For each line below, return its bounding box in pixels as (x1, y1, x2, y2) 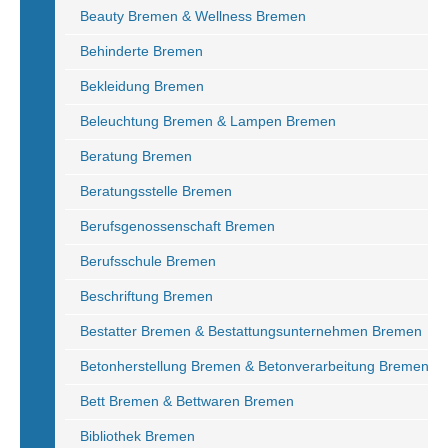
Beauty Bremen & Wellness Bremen (80, 8, 306, 24)
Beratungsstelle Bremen (80, 183, 232, 199)
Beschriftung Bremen (80, 288, 213, 304)
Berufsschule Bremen (80, 253, 216, 269)
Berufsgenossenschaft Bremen (80, 218, 275, 234)
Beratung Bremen (80, 148, 192, 164)
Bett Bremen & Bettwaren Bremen (80, 393, 294, 409)
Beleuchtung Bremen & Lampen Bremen (80, 113, 336, 129)
